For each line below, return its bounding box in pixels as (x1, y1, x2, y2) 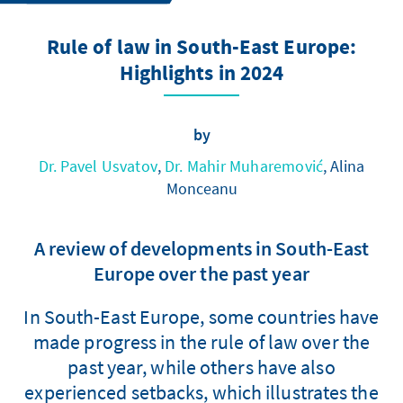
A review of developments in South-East (33, 235, 370, 261)
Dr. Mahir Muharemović (165, 155, 324, 176)
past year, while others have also (67, 354, 336, 380)
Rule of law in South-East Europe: (46, 33, 357, 62)
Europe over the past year (94, 260, 309, 286)
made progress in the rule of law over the (32, 328, 371, 354)
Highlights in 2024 (119, 59, 284, 88)
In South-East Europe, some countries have (23, 303, 380, 329)
